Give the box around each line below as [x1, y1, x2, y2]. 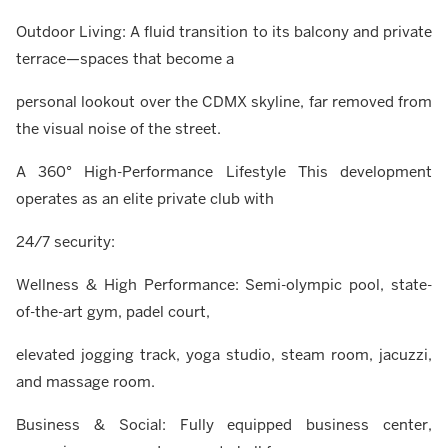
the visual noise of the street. [16, 119, 221, 139]
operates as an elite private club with [16, 189, 274, 209]
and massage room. [16, 372, 155, 392]
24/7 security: [16, 232, 115, 252]
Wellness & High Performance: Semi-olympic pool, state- [16, 275, 432, 295]
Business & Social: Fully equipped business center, [16, 415, 432, 435]
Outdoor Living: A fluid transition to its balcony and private [16, 22, 432, 42]
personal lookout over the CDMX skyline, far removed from [16, 92, 432, 112]
